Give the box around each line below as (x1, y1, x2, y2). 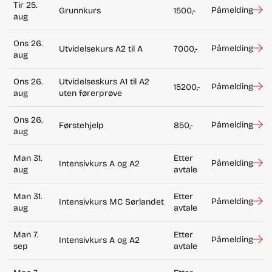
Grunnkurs (58, 5, 101, 16)
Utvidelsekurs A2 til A (58, 43, 143, 54)
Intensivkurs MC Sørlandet (58, 196, 164, 207)
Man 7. (13, 229, 38, 240)
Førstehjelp (58, 120, 104, 131)
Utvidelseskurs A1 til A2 (58, 76, 149, 87)
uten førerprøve (58, 87, 122, 98)
